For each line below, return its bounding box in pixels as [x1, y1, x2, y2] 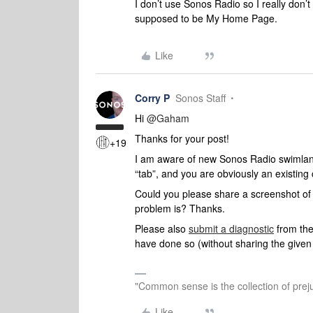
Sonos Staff [175, 91, 226, 105]
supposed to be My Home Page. [135, 11, 277, 25]
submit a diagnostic [189, 221, 274, 235]
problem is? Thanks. [135, 201, 225, 215]
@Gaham [147, 111, 189, 125]
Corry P [135, 91, 170, 105]
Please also [135, 221, 189, 235]
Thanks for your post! [135, 131, 229, 145]
